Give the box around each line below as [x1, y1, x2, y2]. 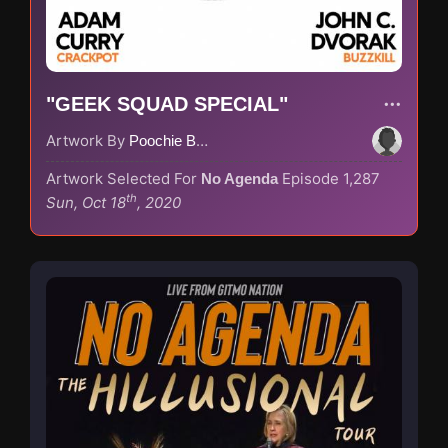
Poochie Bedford [129, 131, 196, 149]
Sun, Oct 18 [46, 192, 126, 212]
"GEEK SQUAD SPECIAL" [46, 92, 288, 115]
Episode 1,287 [282, 168, 380, 188]
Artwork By [46, 130, 129, 150]
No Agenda [201, 169, 278, 187]
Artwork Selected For [46, 168, 201, 188]
